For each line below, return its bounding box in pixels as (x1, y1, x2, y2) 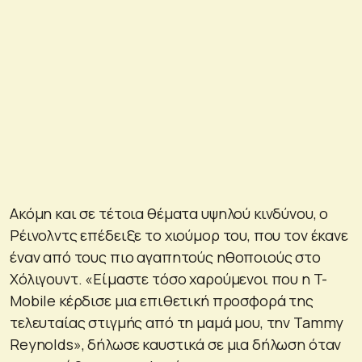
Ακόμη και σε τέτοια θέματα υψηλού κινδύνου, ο (10, 203, 329, 223)
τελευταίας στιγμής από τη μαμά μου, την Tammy (10, 312, 344, 332)
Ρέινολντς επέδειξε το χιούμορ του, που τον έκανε (10, 225, 348, 245)
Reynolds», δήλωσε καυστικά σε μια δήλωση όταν (10, 334, 342, 354)
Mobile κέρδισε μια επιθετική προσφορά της (10, 290, 314, 310)
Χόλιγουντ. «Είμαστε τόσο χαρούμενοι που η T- (10, 268, 327, 288)
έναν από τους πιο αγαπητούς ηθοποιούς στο (10, 246, 321, 267)
